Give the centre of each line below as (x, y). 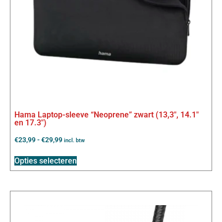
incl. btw (74, 141)
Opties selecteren (46, 161)
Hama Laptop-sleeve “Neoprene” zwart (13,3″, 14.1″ (107, 115)
